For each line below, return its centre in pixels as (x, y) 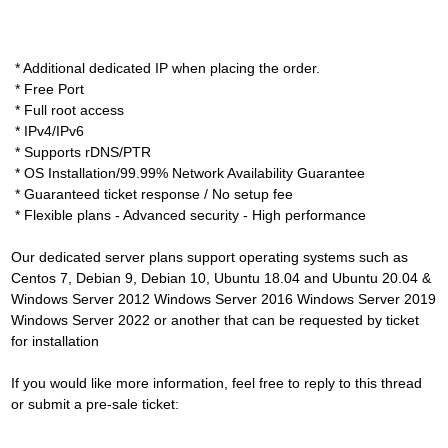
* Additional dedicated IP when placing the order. (165, 67)
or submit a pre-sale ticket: (95, 403)
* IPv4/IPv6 (47, 130)
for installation (55, 340)
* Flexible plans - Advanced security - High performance (188, 214)
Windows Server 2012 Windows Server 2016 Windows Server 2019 (223, 298)
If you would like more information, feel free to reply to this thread (216, 382)
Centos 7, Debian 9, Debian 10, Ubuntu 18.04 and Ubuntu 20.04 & (221, 277)
